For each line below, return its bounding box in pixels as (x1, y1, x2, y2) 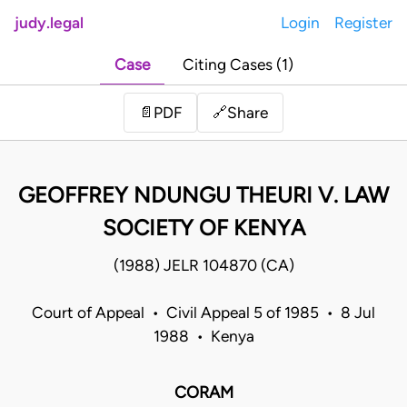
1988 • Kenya (153, 327, 254, 346)
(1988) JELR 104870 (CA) (113, 256, 294, 275)
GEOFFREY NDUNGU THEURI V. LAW (18, 182, 389, 209)
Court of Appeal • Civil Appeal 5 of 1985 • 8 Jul (32, 303, 375, 323)
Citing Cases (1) (182, 55, 293, 74)
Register (334, 14, 392, 32)
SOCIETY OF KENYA (102, 214, 305, 242)
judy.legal (15, 14, 84, 32)
